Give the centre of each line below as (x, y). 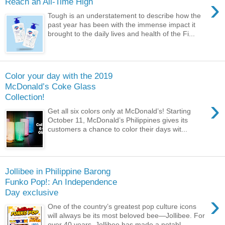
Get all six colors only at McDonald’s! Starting (120, 111)
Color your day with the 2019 (59, 76)
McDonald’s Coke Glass (50, 86)
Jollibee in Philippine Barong (58, 171)
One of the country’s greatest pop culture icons (122, 207)
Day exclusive (32, 192)
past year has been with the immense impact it (122, 25)
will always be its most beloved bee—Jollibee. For (127, 216)
